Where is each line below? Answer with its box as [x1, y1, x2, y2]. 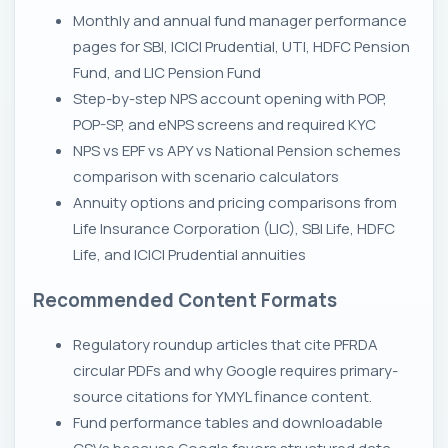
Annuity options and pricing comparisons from [73, 192, 397, 214]
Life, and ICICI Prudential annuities [73, 244, 306, 266]
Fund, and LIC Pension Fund [73, 62, 261, 84]
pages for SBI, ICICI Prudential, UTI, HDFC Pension [73, 36, 410, 58]
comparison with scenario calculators [73, 166, 339, 188]
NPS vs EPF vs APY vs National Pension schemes [73, 140, 401, 162]
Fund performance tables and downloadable [73, 411, 383, 433]
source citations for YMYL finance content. [73, 385, 372, 407]
